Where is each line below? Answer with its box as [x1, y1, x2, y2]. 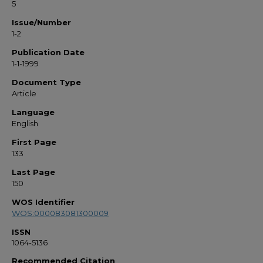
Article [12, 89, 36, 98]
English [12, 119, 38, 128]
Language [12, 107, 55, 117]
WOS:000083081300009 [12, 208, 109, 218]
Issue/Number [12, 18, 71, 27]
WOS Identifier [12, 197, 75, 207]
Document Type [12, 77, 81, 87]
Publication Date [12, 48, 85, 57]
